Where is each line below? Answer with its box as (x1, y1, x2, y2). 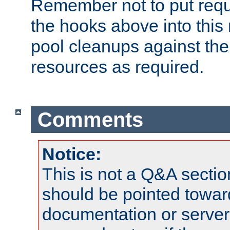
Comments (37, 108, 143, 131)
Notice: (42, 144, 101, 164)
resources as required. (31, 57, 204, 77)
